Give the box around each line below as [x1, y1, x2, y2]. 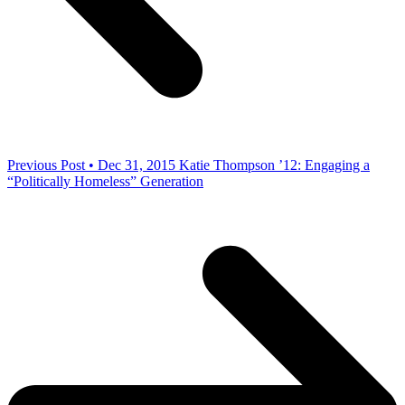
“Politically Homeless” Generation [7, 174, 203, 190]
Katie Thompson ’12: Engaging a [179, 157, 370, 174]
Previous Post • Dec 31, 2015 [7, 157, 175, 174]
